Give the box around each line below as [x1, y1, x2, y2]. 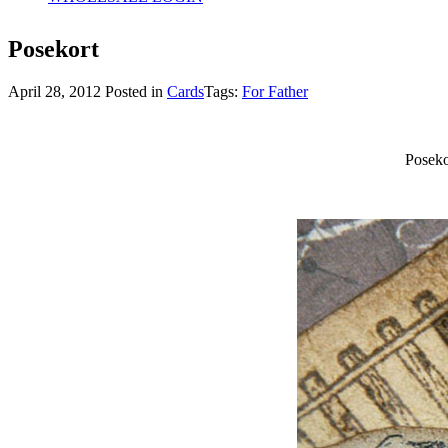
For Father [242, 82, 308, 100]
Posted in [105, 82, 167, 100]
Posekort [8, 35, 99, 62]
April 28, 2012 [8, 82, 105, 100]
